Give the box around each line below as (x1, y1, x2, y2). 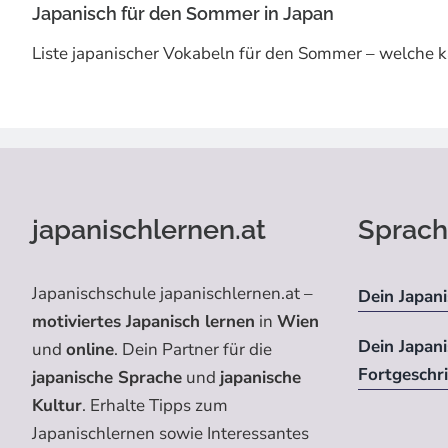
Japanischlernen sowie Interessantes (31, 422, 309, 446)
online (65, 338, 114, 362)
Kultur (31, 394, 82, 418)
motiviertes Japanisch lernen (31, 310, 255, 334)
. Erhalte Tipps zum (81, 394, 228, 418)
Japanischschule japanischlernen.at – (31, 282, 313, 306)
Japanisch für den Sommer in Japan (32, 3, 334, 24)
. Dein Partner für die (113, 338, 272, 362)
